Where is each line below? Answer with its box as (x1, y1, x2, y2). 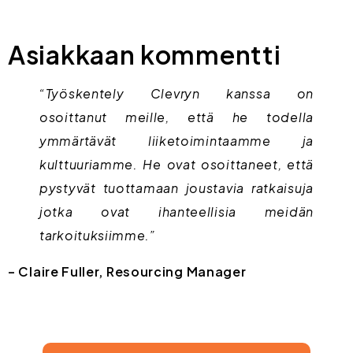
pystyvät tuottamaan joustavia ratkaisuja (39, 180, 314, 197)
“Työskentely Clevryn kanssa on (39, 85, 314, 102)
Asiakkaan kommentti (8, 39, 281, 71)
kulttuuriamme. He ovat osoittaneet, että (39, 156, 314, 173)
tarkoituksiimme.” (39, 227, 156, 244)
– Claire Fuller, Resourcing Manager (8, 263, 247, 281)
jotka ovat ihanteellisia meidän (39, 203, 314, 221)
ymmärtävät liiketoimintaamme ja (39, 132, 314, 150)
